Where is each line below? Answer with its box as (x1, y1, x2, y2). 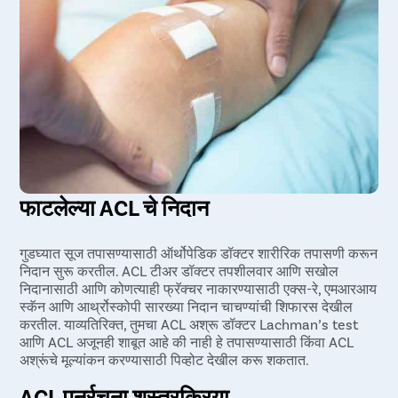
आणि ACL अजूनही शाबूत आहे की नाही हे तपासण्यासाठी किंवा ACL (20, 332, 354, 350)
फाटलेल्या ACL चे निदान (20, 193, 210, 220)
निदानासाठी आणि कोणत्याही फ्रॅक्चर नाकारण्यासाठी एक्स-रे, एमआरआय (20, 279, 378, 297)
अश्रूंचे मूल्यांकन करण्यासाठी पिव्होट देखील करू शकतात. (20, 350, 310, 368)
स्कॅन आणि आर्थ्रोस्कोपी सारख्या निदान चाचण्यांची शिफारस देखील (20, 297, 354, 314)
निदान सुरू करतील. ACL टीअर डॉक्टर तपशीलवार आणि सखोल (20, 261, 339, 279)
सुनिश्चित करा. (52, 2, 129, 20)
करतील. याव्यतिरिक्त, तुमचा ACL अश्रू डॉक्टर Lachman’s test (20, 314, 359, 332)
